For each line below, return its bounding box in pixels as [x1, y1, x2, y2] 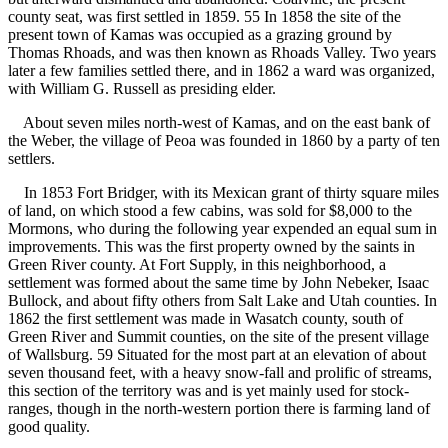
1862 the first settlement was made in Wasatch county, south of [8, 310, 403, 328]
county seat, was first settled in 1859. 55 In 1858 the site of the [8, 8, 401, 26]
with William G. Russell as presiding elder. [8, 80, 280, 98]
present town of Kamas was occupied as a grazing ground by [8, 26, 392, 44]
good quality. [8, 418, 90, 436]
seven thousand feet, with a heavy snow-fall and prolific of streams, [8, 364, 432, 382]
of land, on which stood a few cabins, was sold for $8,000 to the [8, 202, 412, 220]
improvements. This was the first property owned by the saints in [8, 238, 415, 256]
